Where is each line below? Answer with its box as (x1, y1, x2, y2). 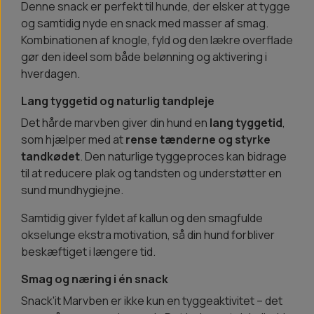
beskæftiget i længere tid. (21, 244, 156, 260)
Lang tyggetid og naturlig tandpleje (21, 93, 214, 109)
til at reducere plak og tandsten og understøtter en (21, 165, 282, 182)
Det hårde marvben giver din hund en (21, 115, 210, 131)
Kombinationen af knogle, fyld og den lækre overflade (21, 32, 293, 48)
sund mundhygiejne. (21, 182, 123, 198)
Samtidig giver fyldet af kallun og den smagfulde (21, 210, 263, 226)
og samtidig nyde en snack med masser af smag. (21, 15, 268, 32)
